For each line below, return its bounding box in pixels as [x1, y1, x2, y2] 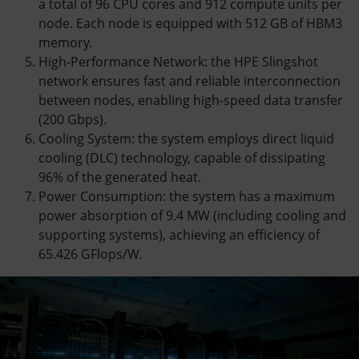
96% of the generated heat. [38, 168, 201, 186]
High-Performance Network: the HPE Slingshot [38, 53, 318, 71]
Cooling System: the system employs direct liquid [38, 130, 334, 147]
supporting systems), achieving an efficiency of [38, 226, 320, 244]
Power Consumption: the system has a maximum [38, 188, 335, 205]
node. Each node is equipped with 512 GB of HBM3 [38, 14, 342, 32]
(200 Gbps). [38, 111, 107, 128]
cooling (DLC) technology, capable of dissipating [38, 149, 325, 167]
